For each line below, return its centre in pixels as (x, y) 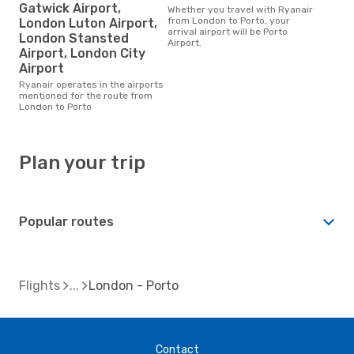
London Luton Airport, (88, 23)
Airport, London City (82, 53)
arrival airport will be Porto (228, 31)
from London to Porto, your (229, 20)
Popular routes (66, 221)
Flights (40, 285)
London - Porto (134, 285)
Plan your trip (82, 162)
